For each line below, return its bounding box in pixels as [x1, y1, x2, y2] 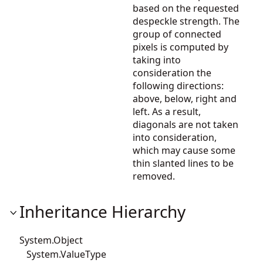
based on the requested [133, 1, 239, 15]
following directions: [133, 79, 224, 92]
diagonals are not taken [133, 117, 238, 131]
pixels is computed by [133, 40, 228, 53]
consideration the [133, 66, 211, 79]
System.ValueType [19, 247, 106, 261]
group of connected [133, 27, 221, 41]
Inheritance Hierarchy [19, 200, 186, 222]
